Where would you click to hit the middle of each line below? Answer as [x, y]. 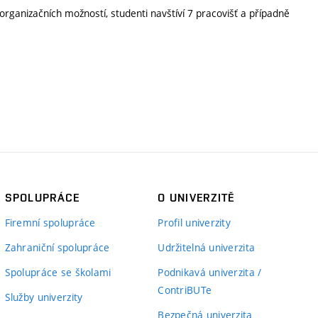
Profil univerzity [194, 222]
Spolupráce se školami [58, 272]
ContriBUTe [185, 290]
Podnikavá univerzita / [210, 272]
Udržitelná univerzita [207, 247]
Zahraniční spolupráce [57, 247]
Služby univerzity [44, 297]
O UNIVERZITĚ [196, 197]
